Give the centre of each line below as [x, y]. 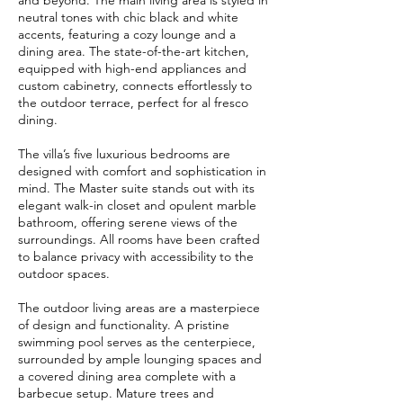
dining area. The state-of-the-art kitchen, [134, 51]
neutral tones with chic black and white [128, 17]
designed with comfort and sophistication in [142, 171]
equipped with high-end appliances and [132, 68]
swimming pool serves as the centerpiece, [137, 342]
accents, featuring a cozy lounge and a [127, 34]
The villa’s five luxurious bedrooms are [124, 154]
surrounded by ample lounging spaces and [140, 359]
